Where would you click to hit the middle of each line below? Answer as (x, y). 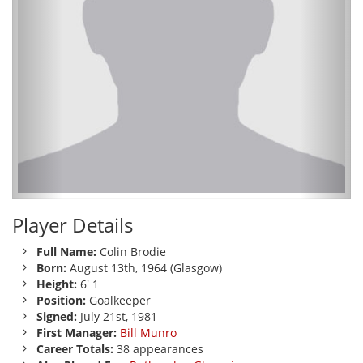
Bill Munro (148, 333)
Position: (61, 300)
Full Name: (66, 252)
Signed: (57, 316)
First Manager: (77, 333)
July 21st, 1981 (117, 316)
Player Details (73, 225)
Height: (57, 284)
